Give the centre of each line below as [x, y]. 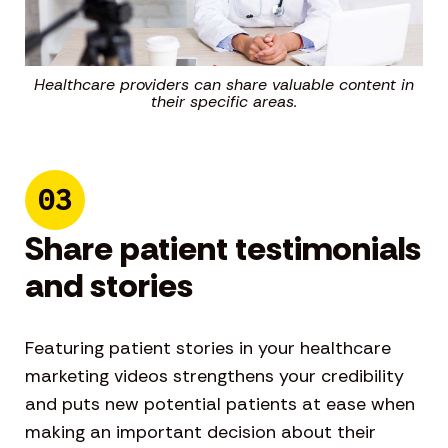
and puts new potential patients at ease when [220, 403]
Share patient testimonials [223, 248]
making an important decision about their [200, 431]
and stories [109, 285]
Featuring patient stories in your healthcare [208, 347]
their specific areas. [224, 101]
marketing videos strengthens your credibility [214, 375]
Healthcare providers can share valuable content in [224, 84]
